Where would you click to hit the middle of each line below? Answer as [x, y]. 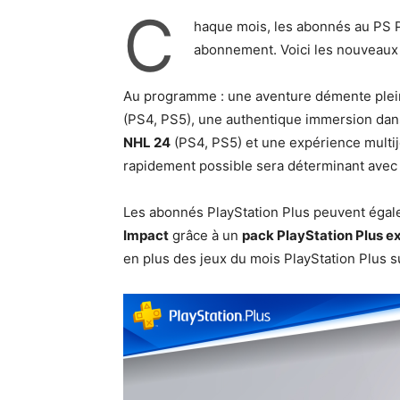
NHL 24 [147, 142]
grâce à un [205, 235]
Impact [146, 235]
